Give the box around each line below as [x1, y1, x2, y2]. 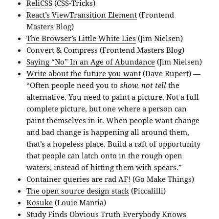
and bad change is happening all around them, [26, 127, 190, 137]
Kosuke [26, 197, 53, 207]
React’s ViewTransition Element [26, 9, 137, 20]
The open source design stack [26, 185, 130, 196]
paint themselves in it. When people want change [26, 115, 200, 125]
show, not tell [120, 80, 167, 90]
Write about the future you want [26, 68, 141, 78]
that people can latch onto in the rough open [26, 150, 183, 160]
